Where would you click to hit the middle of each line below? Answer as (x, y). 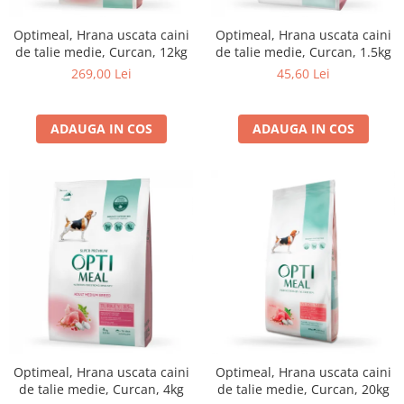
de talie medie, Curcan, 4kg (101, 389)
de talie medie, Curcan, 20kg (303, 389)
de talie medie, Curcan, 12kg (101, 52)
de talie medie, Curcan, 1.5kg (303, 52)
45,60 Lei (303, 73)
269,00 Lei (101, 73)
